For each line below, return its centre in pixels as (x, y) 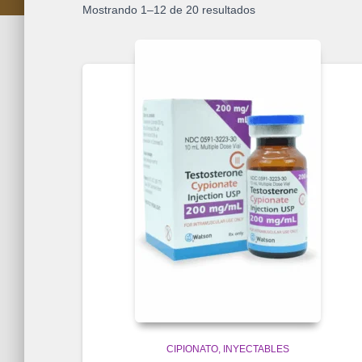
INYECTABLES (256, 349)
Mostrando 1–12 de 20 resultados (169, 10)
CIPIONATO (192, 349)
